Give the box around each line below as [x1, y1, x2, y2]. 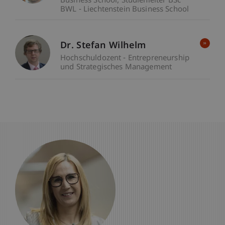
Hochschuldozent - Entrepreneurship [60, 54, 190, 64]
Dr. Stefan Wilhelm [60, 40, 146, 52]
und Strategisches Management [60, 63, 172, 73]
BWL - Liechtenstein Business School [60, 5, 189, 15]
